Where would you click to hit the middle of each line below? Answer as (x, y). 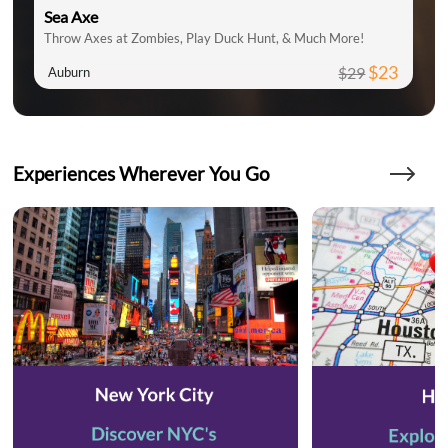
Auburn (69, 71)
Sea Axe (71, 16)
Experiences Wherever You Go (142, 173)
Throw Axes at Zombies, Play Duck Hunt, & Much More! (204, 37)
